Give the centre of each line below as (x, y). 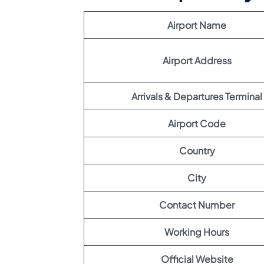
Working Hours (197, 232)
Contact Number (197, 205)
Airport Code (197, 123)
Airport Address (197, 60)
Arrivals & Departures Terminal (197, 96)
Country (197, 151)
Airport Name (197, 25)
